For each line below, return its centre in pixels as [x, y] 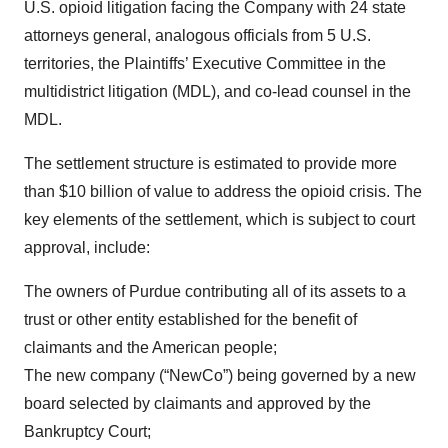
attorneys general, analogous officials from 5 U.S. [197, 35]
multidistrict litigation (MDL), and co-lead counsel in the [217, 91]
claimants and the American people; [150, 347]
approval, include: [87, 247]
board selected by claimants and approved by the [197, 403]
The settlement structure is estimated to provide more [210, 163]
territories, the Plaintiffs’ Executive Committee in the [205, 63]
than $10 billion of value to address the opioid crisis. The [223, 191]
